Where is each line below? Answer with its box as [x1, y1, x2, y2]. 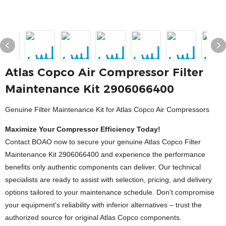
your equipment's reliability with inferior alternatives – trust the [5, 201, 202, 209]
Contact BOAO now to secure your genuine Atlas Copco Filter [5, 138, 201, 146]
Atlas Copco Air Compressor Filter [5, 66, 203, 79]
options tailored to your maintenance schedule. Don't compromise [5, 188, 214, 196]
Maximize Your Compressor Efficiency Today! [5, 125, 160, 133]
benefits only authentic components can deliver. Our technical [5, 163, 201, 171]
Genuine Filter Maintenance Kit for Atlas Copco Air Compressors [5, 105, 209, 114]
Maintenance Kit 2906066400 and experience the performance [5, 150, 205, 158]
